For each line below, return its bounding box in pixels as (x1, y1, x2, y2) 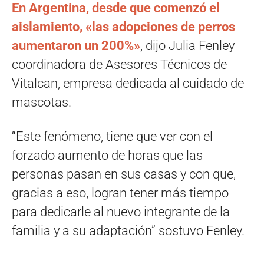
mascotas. (12, 95, 71, 110)
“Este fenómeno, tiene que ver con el (12, 129, 213, 144)
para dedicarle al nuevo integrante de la (12, 204, 230, 220)
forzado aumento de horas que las (12, 148, 203, 163)
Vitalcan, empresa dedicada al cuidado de (12, 76, 244, 91)
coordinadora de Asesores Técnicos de (12, 57, 227, 72)
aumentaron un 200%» (12, 38, 140, 54)
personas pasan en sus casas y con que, (12, 167, 236, 182)
